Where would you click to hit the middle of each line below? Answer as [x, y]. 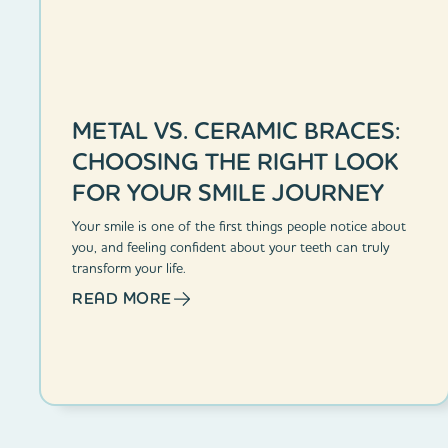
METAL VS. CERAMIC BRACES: [236, 130]
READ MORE [122, 298]
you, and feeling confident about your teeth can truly [231, 246]
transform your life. [129, 267]
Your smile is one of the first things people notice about [239, 225]
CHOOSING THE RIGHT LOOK [236, 161]
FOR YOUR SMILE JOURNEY [228, 192]
